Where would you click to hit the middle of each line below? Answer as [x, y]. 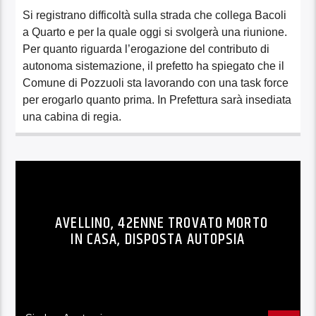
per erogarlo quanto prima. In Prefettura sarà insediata [157, 99]
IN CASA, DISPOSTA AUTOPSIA [158, 239]
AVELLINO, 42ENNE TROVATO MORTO [162, 223]
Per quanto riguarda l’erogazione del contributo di [146, 49]
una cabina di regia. [72, 116]
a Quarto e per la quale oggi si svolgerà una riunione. [155, 32]
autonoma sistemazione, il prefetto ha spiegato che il [154, 66]
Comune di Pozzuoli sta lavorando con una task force [156, 83]
